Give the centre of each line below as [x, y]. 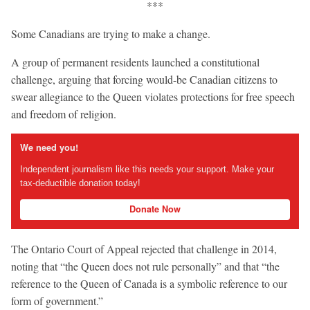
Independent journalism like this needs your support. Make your [147, 170]
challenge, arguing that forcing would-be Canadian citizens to [144, 79]
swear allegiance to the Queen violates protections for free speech [153, 96]
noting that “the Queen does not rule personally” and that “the [145, 266]
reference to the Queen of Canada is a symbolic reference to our [149, 283]
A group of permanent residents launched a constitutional [135, 62]
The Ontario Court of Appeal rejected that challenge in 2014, [144, 248]
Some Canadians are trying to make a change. [111, 33]
